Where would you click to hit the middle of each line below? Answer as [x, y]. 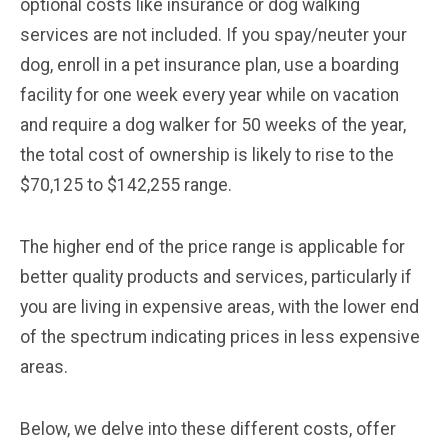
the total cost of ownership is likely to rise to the [207, 154]
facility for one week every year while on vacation [209, 94]
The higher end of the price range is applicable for [212, 246]
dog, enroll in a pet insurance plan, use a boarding [209, 64]
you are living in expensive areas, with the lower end [219, 306]
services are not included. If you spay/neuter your [213, 34]
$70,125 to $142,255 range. [126, 184]
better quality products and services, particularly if [216, 276]
